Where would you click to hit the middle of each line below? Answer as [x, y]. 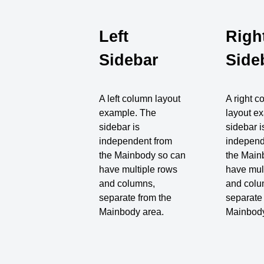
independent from [136, 141]
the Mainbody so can [143, 155]
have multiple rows [138, 169]
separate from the [136, 197]
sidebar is [120, 127]
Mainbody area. [132, 212]
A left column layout [140, 98]
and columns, [127, 183]
